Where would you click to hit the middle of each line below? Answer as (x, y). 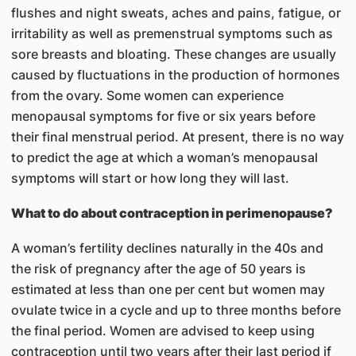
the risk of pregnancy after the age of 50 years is (158, 269)
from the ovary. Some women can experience (147, 95)
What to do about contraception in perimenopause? (172, 213)
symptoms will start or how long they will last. (150, 178)
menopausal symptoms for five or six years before (163, 116)
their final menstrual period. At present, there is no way (177, 137)
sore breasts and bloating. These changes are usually (173, 54)
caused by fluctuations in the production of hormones (175, 75)
